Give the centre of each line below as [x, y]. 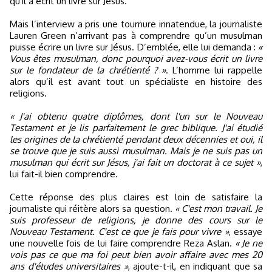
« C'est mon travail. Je [219, 209]
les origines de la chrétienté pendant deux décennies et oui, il [136, 139]
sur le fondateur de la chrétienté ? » [88, 70]
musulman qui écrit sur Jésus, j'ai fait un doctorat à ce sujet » [135, 162]
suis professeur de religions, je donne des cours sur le [136, 220]
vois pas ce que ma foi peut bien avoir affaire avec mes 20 [136, 255]
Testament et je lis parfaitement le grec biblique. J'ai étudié [136, 128]
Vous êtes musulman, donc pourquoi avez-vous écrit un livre [136, 59]
